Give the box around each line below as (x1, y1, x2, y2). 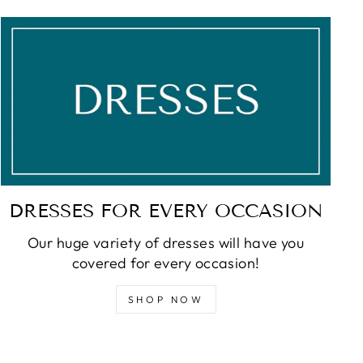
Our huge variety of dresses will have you (27, 233, 305, 253)
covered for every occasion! (71, 254, 260, 273)
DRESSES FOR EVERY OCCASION (8, 199, 323, 223)
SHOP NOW (127, 293, 204, 306)
